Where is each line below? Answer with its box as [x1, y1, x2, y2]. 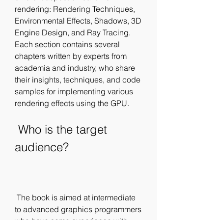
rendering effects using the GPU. [15, 98, 129, 108]
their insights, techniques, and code [15, 75, 140, 84]
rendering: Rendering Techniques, [15, 4, 135, 14]
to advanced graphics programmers [15, 204, 141, 214]
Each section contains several [15, 39, 120, 49]
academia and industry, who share [15, 63, 135, 73]
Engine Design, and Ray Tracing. [15, 27, 131, 37]
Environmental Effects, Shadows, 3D [15, 16, 141, 26]
